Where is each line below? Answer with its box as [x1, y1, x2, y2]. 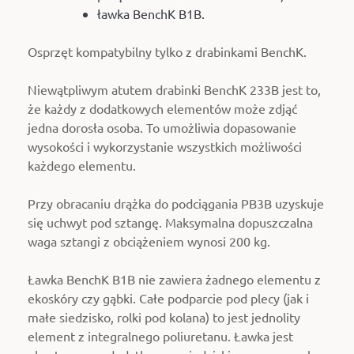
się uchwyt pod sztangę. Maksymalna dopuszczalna [28, 213, 313, 230]
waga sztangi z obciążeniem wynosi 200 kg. [28, 232, 270, 249]
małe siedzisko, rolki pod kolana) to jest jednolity [28, 308, 300, 325]
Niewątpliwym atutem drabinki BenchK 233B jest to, [28, 81, 321, 97]
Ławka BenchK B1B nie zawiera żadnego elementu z [28, 270, 321, 287]
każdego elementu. [28, 156, 136, 173]
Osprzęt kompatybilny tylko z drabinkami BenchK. [28, 43, 307, 59]
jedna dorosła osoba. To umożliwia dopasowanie [28, 119, 296, 135]
